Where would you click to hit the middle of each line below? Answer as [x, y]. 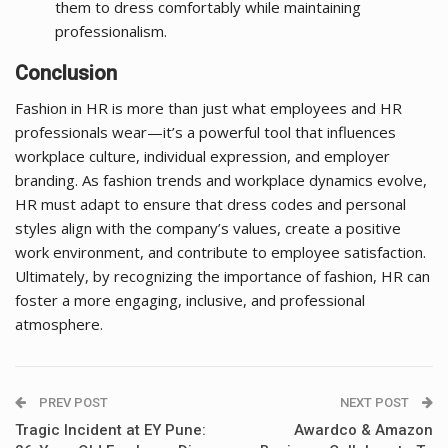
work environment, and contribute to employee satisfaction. [220, 251]
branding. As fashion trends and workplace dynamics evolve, [221, 179]
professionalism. [111, 30]
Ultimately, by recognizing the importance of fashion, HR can [222, 275]
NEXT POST [376, 402]
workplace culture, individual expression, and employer [202, 155]
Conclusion [66, 72]
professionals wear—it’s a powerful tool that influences [205, 131]
